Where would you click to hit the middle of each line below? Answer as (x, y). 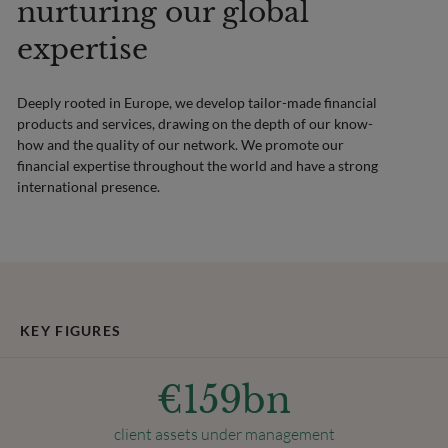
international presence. (89, 186)
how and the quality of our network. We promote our (181, 144)
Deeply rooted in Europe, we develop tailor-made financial (197, 102)
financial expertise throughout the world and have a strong (198, 165)
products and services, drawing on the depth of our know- (195, 123)
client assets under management (224, 434)
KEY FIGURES (71, 331)
